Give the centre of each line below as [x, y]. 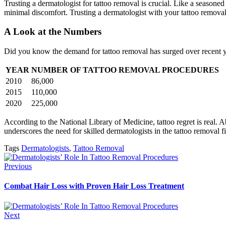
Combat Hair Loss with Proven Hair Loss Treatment [94, 186]
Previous [18, 166]
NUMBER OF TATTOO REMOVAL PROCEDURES [125, 70]
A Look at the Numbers [53, 32]
